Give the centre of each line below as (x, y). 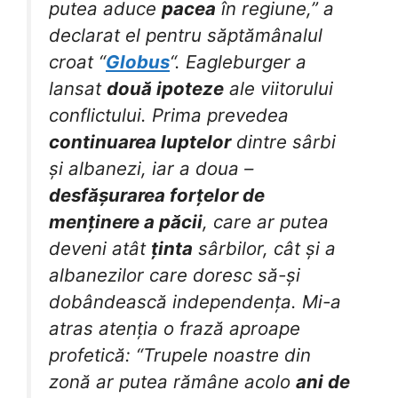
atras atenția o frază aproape (175, 328)
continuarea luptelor (140, 141)
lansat (78, 88)
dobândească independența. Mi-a (195, 301)
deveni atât (100, 248)
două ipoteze (165, 88)
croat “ (77, 61)
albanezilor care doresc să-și (175, 275)
